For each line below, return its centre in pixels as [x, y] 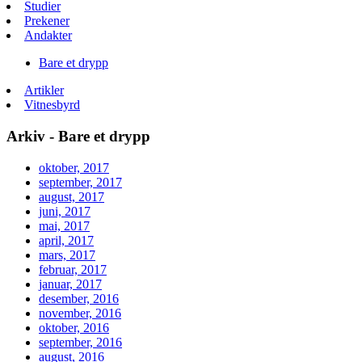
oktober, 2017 [74, 167]
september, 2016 [80, 342]
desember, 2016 [79, 298]
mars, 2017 [67, 255]
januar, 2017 [70, 284]
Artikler [44, 90]
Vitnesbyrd [52, 105]
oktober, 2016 [74, 327]
